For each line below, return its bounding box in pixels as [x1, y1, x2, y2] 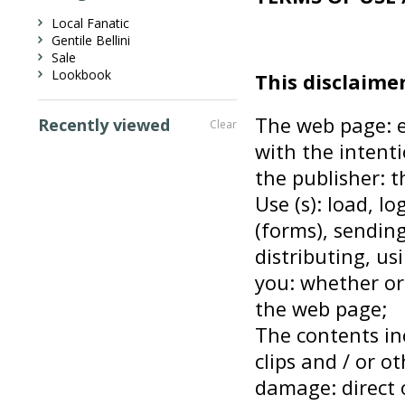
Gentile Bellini [52, 32, 130, 49]
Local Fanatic [52, 14, 129, 32]
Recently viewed [38, 114, 170, 136]
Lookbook [52, 66, 111, 83]
